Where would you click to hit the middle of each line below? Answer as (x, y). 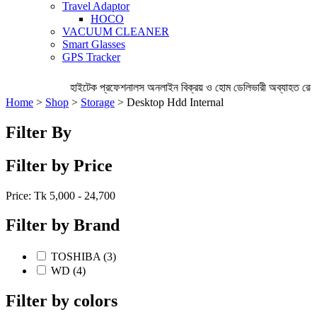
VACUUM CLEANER (116, 31)
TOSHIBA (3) (83, 257)
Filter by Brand (63, 225)
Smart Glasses (94, 44)
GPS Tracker (91, 57)
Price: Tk (28, 195)
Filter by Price (59, 165)
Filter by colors (62, 301)
